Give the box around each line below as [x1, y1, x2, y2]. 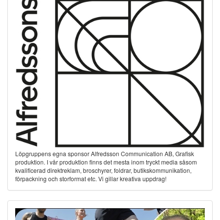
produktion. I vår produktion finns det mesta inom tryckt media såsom [15, 158, 197, 166]
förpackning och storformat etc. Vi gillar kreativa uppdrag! [15, 174, 166, 183]
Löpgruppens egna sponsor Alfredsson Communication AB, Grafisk [15, 149, 194, 158]
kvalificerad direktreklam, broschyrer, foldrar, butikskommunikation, [15, 166, 192, 175]
